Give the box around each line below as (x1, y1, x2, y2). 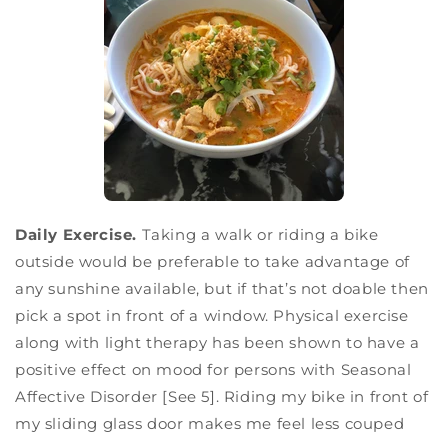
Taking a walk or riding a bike (141, 225, 379, 245)
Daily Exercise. (15, 225, 142, 245)
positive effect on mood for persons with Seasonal (15, 360, 412, 380)
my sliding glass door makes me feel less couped (15, 414, 405, 434)
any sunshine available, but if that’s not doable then (15, 279, 429, 299)
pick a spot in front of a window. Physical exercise (15, 306, 409, 326)
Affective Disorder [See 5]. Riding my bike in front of (15, 387, 429, 407)
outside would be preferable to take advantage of (15, 252, 410, 272)
